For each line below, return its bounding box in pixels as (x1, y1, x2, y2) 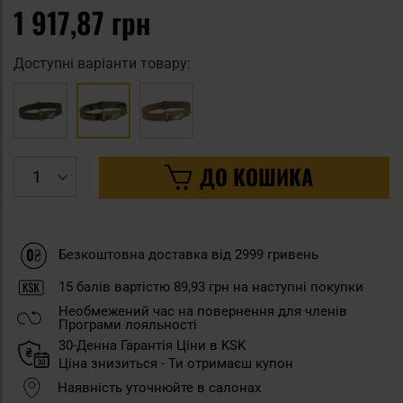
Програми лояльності (58, 316, 197, 333)
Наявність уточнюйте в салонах (58, 379, 261, 396)
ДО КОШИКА (199, 160, 313, 193)
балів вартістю (73, 278, 174, 295)
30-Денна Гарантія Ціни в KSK (58, 336, 246, 354)
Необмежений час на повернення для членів (58, 302, 347, 319)
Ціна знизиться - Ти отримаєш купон (58, 354, 293, 372)
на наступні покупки (229, 278, 363, 295)
